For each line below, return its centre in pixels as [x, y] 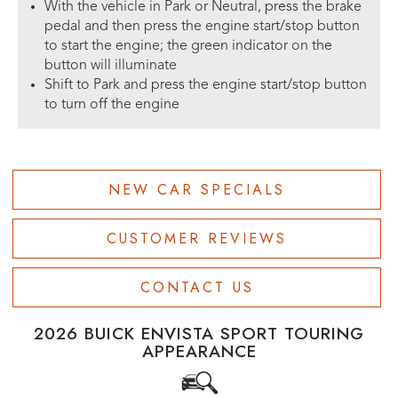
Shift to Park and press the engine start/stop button [206, 85]
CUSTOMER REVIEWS [197, 238]
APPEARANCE [199, 351]
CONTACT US [197, 287]
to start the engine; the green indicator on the [188, 46]
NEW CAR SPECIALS [197, 189]
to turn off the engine [112, 104]
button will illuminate [111, 65]
